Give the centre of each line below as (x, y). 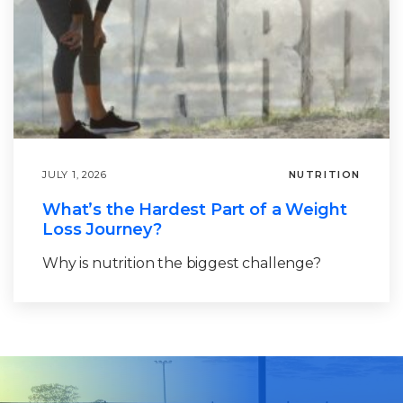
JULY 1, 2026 (75, 175)
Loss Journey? (102, 230)
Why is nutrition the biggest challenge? (182, 264)
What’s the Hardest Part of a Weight (195, 210)
